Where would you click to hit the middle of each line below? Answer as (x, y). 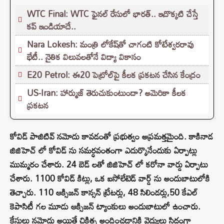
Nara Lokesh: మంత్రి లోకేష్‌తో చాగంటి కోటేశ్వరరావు (110, 44)
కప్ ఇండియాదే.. (51, 26)
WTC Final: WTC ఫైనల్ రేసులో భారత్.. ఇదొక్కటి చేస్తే (112, 14)
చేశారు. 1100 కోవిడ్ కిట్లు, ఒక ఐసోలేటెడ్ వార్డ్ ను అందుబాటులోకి (110, 178)
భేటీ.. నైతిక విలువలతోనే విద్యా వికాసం (84, 57)
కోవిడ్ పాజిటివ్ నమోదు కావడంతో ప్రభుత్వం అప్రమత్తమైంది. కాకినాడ (111, 136)
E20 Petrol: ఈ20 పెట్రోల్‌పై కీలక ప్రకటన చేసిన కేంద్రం (114, 75)
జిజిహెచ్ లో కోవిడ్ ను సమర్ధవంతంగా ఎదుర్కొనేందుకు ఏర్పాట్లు (103, 150)
